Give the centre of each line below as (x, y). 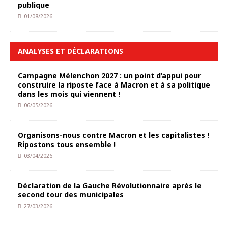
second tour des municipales (71, 195)
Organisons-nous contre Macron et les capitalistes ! (113, 135)
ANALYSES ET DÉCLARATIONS (70, 51)
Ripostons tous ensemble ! (67, 144)
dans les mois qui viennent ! (69, 94)
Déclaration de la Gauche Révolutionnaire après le (110, 186)
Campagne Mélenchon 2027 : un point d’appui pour (109, 76)
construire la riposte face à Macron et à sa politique (114, 85)
